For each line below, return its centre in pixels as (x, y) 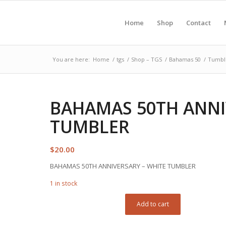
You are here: (71, 59)
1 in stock (63, 184)
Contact (199, 23)
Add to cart (153, 204)
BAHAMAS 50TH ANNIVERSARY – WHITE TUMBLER (123, 166)
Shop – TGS (147, 59)
